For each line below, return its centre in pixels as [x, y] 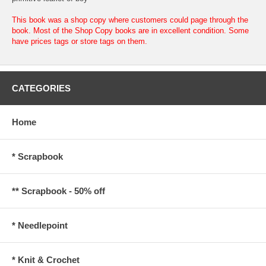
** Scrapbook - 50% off [58, 191]
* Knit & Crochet [46, 259]
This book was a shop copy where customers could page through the [130, 20]
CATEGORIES [41, 88]
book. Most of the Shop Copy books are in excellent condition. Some [130, 30]
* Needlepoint [40, 225]
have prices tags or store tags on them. [80, 41]
